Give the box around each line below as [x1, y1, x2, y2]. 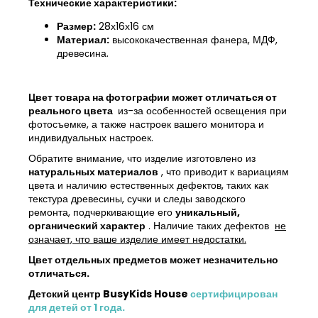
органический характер [28, 218, 146, 233]
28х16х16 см [96, 18, 154, 33]
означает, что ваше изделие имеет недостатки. [28, 231, 246, 246]
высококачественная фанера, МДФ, [109, 32, 278, 47]
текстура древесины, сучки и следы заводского [28, 191, 246, 206]
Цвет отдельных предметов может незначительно [28, 252, 278, 267]
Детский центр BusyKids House [28, 286, 190, 301]
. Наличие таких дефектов [146, 218, 275, 233]
